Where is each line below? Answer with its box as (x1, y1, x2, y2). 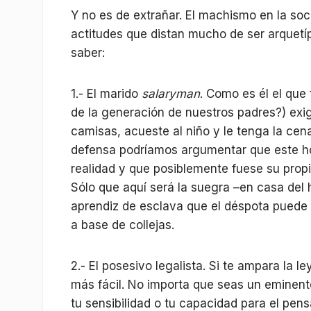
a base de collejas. (71, 217, 174, 232)
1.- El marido (71, 86, 142, 101)
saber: (71, 45, 105, 60)
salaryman (142, 86, 200, 101)
